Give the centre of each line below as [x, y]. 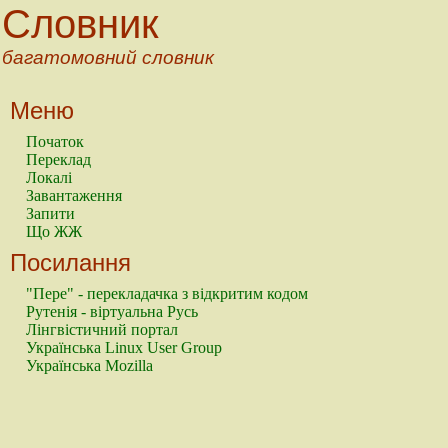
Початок [55, 141]
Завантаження [74, 195]
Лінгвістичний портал [102, 329]
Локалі [49, 177]
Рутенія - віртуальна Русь [112, 311]
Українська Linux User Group [124, 347]
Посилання [70, 262]
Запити [50, 213]
